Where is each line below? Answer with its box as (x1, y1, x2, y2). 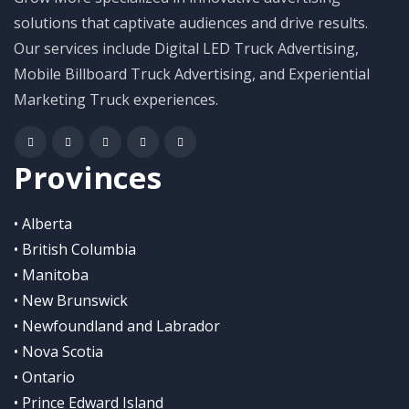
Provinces (14, 156, 162, 198)
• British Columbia (14, 238, 136, 259)
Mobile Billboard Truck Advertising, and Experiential (14, 63, 370, 84)
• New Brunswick (14, 289, 128, 310)
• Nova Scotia (14, 341, 103, 362)
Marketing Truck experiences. (14, 89, 218, 110)
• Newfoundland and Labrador (14, 315, 220, 336)
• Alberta (14, 213, 72, 234)
